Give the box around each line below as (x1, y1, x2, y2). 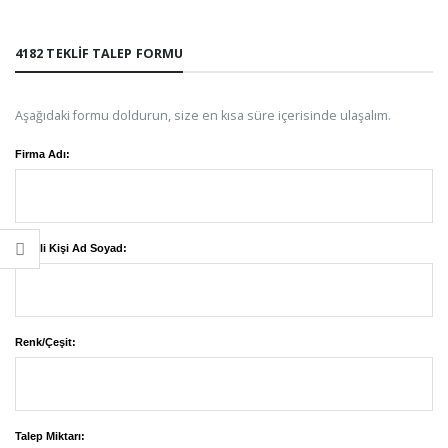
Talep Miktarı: (15, 429, 85, 442)
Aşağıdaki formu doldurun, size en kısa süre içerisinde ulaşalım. (15, 107, 391, 125)
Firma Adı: (15, 147, 70, 160)
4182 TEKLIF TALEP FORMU (15, 45, 184, 63)
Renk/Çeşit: (15, 335, 76, 348)
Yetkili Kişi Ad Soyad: (15, 241, 127, 254)
